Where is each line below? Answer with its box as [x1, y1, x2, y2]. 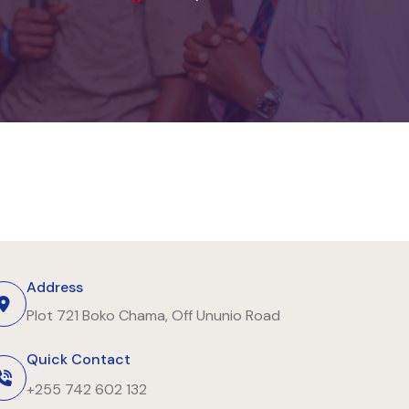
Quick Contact [26, 350, 131, 370]
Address [26, 278, 83, 298]
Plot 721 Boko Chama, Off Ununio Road [26, 306, 280, 326]
